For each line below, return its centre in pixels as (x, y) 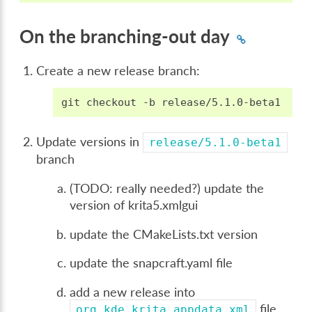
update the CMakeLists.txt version (164, 234)
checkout (112, 103)
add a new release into (133, 292)
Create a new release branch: (118, 71)
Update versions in (90, 142)
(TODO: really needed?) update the (167, 188)
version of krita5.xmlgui (134, 205)
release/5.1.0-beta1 (216, 143)
